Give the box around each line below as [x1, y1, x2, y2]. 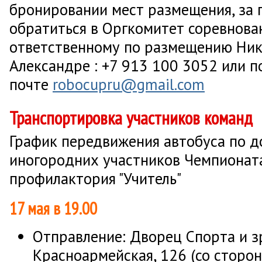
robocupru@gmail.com [53, 74, 205, 95]
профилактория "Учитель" [9, 168, 181, 189]
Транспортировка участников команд [9, 106, 253, 130]
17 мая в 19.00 [9, 197, 97, 219]
